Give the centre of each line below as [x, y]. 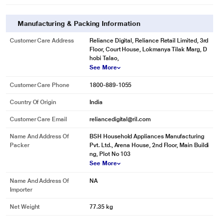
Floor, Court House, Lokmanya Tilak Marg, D [148, 49]
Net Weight [25, 207]
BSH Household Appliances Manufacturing [147, 136]
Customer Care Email [38, 119]
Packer [20, 145]
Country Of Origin [33, 102]
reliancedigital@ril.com [120, 119]
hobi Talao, [104, 58]
